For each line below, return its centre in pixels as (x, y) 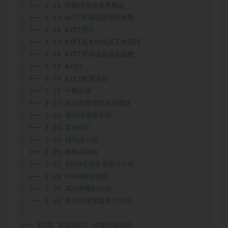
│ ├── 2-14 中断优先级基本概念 (73, 6)
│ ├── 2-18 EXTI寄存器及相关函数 (77, 54)
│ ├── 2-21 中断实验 (56, 91)
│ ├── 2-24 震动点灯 (56, 128)
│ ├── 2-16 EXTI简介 (58, 30)
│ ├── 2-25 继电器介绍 (59, 140)
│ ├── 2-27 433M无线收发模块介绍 (77, 164)
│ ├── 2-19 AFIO (51, 67)
